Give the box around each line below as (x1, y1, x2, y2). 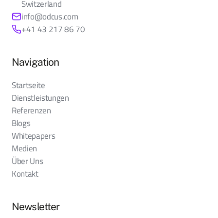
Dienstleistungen (12, 91, 69, 104)
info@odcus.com (21, 10, 78, 22)
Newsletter (12, 200, 60, 213)
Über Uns (12, 154, 43, 167)
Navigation (12, 55, 59, 68)
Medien (12, 142, 37, 154)
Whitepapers (12, 129, 55, 142)
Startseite (12, 78, 45, 91)
